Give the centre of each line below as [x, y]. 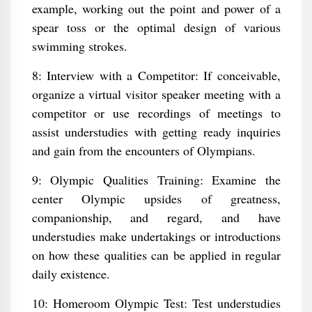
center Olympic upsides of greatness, [156, 198]
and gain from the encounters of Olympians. [143, 150]
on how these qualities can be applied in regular [156, 255]
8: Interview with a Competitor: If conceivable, [156, 75]
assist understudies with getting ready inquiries [156, 132]
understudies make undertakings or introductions [156, 236]
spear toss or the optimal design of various [156, 27]
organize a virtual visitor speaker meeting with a [156, 94]
